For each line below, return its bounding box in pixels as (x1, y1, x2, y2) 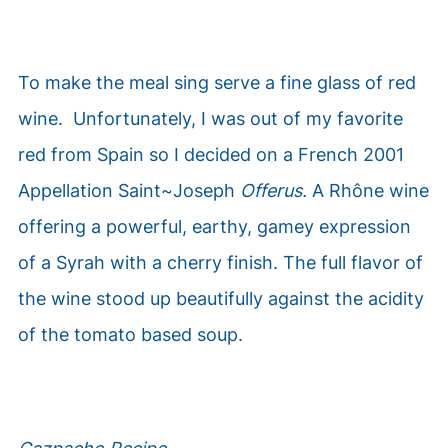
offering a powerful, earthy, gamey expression (17, 216, 411, 237)
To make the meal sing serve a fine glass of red (17, 72, 416, 93)
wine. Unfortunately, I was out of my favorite (17, 108, 403, 129)
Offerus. (239, 180, 307, 201)
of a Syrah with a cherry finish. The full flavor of (17, 252, 423, 273)
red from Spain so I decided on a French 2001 (17, 144, 404, 165)
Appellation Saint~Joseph (17, 180, 240, 201)
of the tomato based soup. (17, 324, 243, 345)
